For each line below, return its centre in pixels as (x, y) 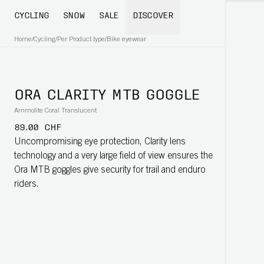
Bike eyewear (126, 39)
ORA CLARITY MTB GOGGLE (107, 96)
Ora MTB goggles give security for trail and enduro (110, 170)
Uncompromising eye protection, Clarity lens (100, 142)
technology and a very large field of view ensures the (113, 156)
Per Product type (81, 39)
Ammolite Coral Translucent (55, 111)
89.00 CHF (38, 128)
